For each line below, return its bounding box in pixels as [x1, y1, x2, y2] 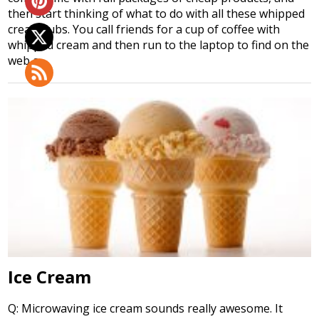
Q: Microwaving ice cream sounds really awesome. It [8, 300, 283, 316]
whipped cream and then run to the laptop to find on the [8, 37, 310, 53]
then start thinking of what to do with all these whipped [8, 6, 305, 22]
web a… [8, 53, 48, 69]
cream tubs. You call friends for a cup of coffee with [8, 21, 281, 38]
